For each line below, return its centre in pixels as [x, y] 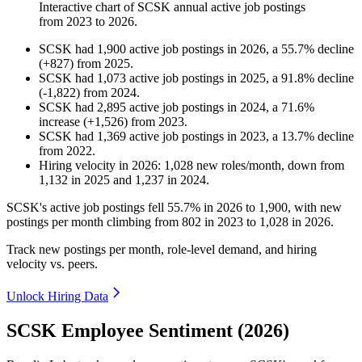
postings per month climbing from [94, 222]
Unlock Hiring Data [57, 297]
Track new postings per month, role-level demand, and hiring [162, 250]
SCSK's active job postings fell [87, 208]
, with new [315, 208]
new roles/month [237, 166]
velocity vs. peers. [52, 264]
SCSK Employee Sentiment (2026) [148, 331]
